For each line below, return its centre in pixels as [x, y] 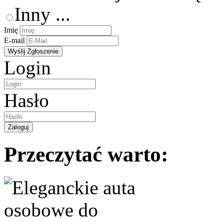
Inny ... [42, 14]
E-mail [14, 40]
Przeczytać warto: [86, 154]
